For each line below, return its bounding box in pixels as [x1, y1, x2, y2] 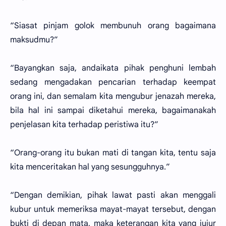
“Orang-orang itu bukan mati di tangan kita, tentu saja [10, 148, 216, 158]
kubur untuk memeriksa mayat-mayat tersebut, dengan [10, 204, 216, 214]
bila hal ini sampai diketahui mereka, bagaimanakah [10, 105, 216, 116]
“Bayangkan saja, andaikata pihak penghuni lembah [10, 63, 216, 73]
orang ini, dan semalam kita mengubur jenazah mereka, [10, 91, 216, 101]
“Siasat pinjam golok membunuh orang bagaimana [10, 21, 216, 31]
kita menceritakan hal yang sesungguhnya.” [10, 162, 170, 172]
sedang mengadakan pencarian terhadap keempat [10, 77, 216, 87]
